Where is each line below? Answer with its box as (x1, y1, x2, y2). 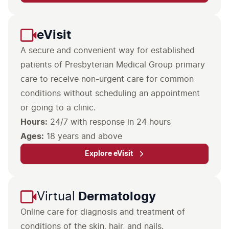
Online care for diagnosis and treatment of (20, 208, 185, 216)
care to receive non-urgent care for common (20, 75, 194, 83)
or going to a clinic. (20, 104, 96, 112)
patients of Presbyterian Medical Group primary (20, 61, 205, 69)
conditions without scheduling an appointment (20, 89, 200, 98)
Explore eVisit (85, 150, 133, 157)
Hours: (20, 118, 48, 126)
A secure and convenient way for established (20, 47, 195, 55)
